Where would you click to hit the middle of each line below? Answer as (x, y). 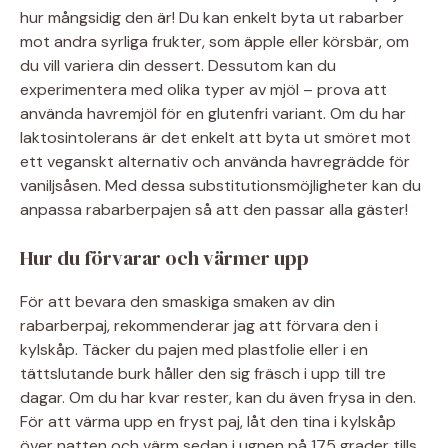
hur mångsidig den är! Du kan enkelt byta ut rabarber (212, 17)
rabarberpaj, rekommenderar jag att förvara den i (199, 325)
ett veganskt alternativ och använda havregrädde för (215, 161)
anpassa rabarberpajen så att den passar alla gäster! (214, 209)
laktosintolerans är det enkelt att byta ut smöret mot (215, 137)
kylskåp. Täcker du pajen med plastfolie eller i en (194, 349)
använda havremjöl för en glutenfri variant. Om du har (213, 113)
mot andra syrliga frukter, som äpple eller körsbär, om (214, 41)
